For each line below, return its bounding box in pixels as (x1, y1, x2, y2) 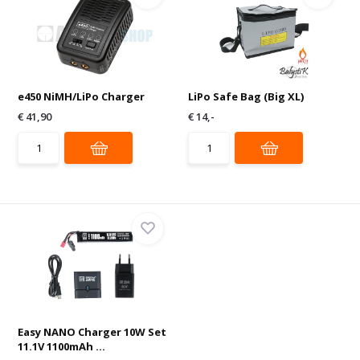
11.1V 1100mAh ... (18, 338, 106, 354)
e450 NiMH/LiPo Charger (18, 88, 145, 104)
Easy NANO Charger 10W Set (18, 324, 167, 339)
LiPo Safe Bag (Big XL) (188, 88, 304, 104)
